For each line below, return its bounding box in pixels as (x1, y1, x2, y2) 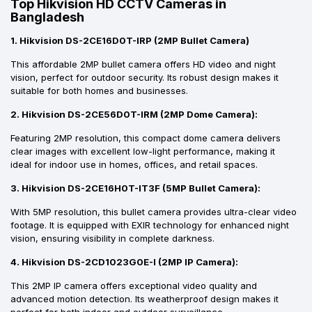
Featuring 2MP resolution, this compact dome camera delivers (10, 132, 281, 143)
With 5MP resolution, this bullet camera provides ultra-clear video (10, 205, 297, 217)
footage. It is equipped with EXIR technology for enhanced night (10, 219, 289, 231)
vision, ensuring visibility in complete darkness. (10, 232, 214, 244)
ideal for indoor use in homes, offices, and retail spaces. (10, 158, 258, 170)
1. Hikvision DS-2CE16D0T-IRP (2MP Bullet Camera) (10, 34, 249, 46)
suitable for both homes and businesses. (10, 84, 188, 96)
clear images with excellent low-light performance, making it (10, 145, 275, 157)
